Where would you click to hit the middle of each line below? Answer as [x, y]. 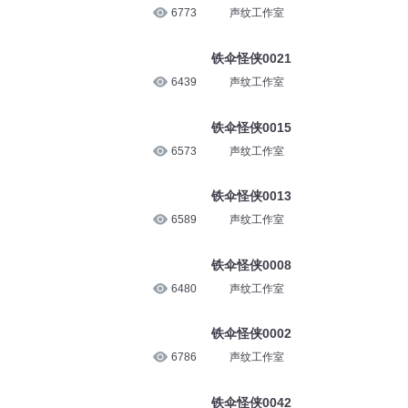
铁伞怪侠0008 [251, 265]
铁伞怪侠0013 [251, 196]
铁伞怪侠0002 [251, 334]
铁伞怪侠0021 [251, 58]
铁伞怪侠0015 [251, 127]
